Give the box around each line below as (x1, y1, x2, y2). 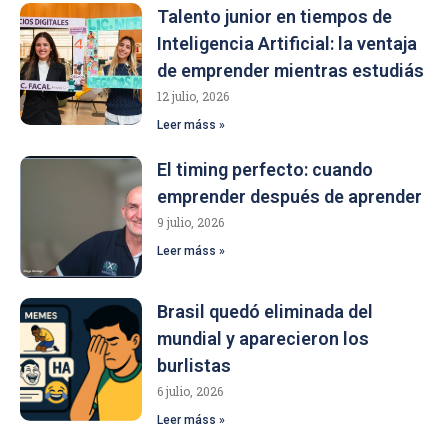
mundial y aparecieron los (157, 328, 370, 350)
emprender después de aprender (157, 185, 423, 207)
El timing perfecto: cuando (157, 158, 374, 180)
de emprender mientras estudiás (157, 59, 425, 81)
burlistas (157, 355, 232, 377)
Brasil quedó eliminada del (157, 301, 374, 323)
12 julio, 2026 (157, 87, 230, 104)
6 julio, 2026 (157, 383, 224, 400)
